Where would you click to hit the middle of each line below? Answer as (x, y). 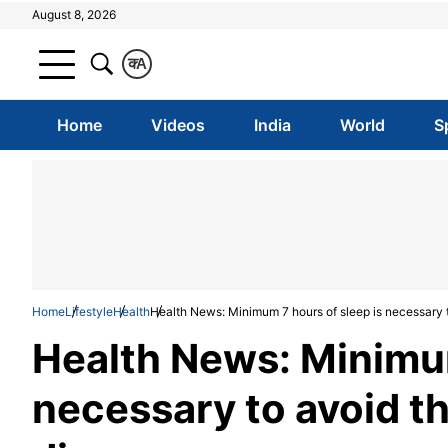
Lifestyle (89, 311)
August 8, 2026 (74, 14)
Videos (177, 125)
